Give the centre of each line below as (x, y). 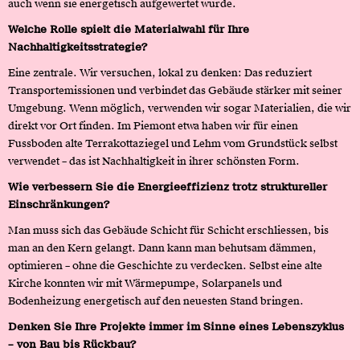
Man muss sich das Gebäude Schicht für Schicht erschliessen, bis (168, 230)
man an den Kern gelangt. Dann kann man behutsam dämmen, (162, 247)
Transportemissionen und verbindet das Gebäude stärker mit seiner (175, 90)
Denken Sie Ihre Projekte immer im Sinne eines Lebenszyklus (176, 326)
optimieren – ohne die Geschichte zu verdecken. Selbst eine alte (165, 265)
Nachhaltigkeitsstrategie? (78, 47)
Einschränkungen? (59, 204)
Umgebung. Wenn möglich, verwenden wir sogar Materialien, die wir (180, 108)
